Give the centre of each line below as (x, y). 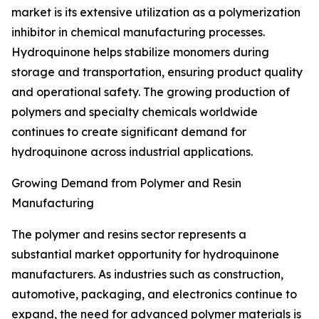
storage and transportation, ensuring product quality (157, 72)
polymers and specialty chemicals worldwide (135, 112)
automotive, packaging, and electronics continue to (154, 294)
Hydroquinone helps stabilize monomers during (140, 52)
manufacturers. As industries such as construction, (147, 274)
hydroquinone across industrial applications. (132, 152)
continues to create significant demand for (129, 132)
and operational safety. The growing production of (151, 92)
